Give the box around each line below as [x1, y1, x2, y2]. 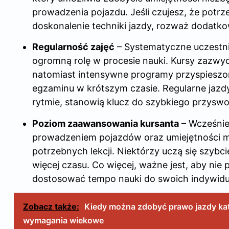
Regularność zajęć [32, 41, 114, 53]
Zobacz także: [23, 201, 79, 212]
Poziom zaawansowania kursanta [32, 118, 179, 129]
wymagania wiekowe [23, 215, 104, 225]
